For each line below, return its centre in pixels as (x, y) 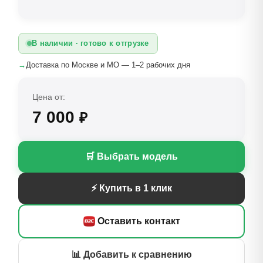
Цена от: (49, 97)
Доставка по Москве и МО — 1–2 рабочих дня (108, 65)
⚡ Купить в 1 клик (131, 188)
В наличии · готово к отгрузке (90, 43)
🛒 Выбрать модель (131, 156)
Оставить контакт (139, 221)
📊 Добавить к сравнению (131, 254)
